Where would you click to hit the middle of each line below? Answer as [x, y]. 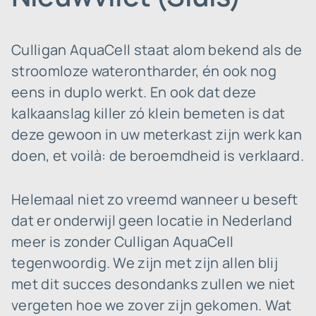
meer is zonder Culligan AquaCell [123, 242]
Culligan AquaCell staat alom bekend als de [157, 50]
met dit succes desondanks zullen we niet [153, 284]
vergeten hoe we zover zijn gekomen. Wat [152, 305]
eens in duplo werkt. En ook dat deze [134, 92]
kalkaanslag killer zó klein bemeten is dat [148, 113]
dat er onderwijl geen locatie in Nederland [152, 220]
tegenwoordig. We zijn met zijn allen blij [145, 263]
